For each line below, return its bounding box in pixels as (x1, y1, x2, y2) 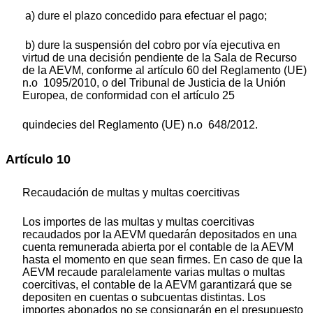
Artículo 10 (6, 152, 71, 167)
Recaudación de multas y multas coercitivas (22, 186, 240, 198)
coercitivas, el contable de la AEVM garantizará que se (22, 278, 292, 291)
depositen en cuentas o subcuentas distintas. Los (22, 291, 265, 303)
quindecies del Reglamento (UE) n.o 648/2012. (22, 119, 258, 131)
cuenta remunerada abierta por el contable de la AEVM (22, 240, 293, 253)
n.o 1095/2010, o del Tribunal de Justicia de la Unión (22, 77, 286, 89)
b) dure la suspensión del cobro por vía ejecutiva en (22, 39, 280, 52)
